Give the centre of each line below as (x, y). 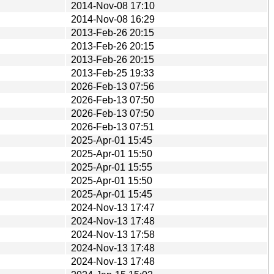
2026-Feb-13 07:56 (113, 86)
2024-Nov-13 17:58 (113, 234)
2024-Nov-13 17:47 (113, 207)
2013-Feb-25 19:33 (113, 73)
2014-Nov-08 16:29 (113, 19)
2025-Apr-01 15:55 (112, 167)
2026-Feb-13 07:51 (113, 127)
